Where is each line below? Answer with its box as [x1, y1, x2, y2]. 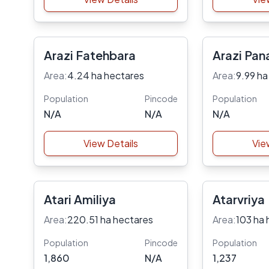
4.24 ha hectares [67, 69, 144, 82]
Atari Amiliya [44, 192, 116, 207]
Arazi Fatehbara [44, 47, 136, 62]
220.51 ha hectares [67, 213, 153, 226]
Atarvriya [212, 192, 265, 207]
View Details [83, 137, 138, 150]
